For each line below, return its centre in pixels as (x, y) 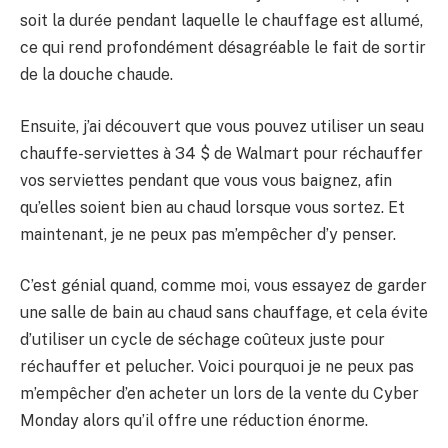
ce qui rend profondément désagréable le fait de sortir (223, 48)
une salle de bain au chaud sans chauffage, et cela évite (224, 313)
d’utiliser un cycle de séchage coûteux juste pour (202, 340)
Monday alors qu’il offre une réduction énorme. (194, 421)
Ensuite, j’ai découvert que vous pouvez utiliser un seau (222, 126)
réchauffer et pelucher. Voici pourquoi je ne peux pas (217, 367)
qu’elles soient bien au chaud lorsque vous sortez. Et (212, 207)
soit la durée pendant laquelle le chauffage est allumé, (221, 21)
